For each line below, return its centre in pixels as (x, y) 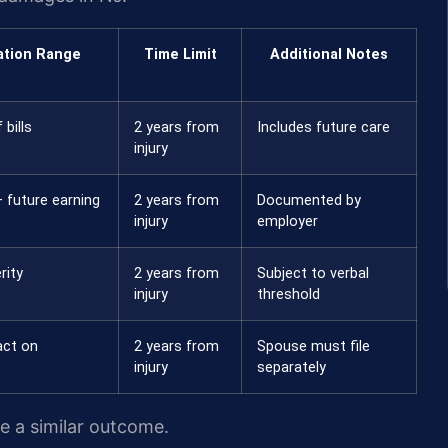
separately (291, 367)
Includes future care (323, 127)
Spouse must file (313, 346)
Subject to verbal (313, 273)
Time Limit (180, 54)
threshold (288, 294)
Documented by (309, 200)
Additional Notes (329, 54)
